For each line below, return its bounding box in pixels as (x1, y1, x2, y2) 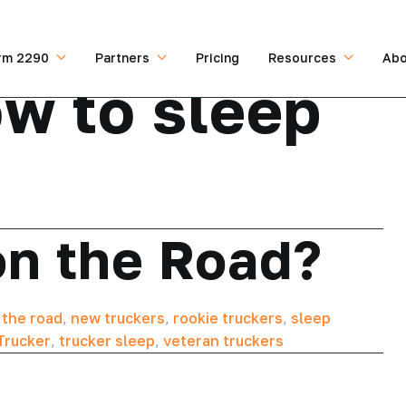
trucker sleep (59, 332, 155, 350)
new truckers (71, 309, 165, 327)
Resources (268, 49, 336, 65)
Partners (95, 49, 150, 65)
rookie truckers (173, 309, 283, 327)
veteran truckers (163, 332, 284, 350)
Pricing (196, 49, 239, 65)
